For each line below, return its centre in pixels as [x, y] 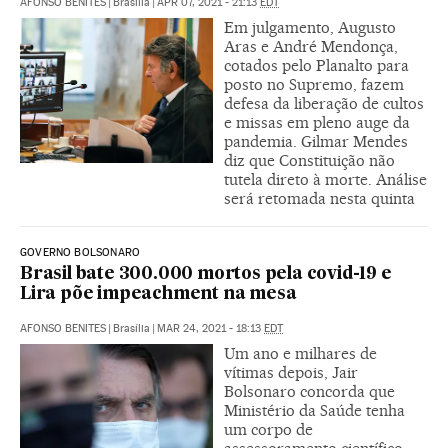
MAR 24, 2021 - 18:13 [210, 328]
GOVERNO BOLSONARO [80, 252]
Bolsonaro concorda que [309, 391]
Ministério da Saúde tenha [314, 410]
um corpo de [268, 429]
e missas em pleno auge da [317, 122]
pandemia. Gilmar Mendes [316, 141]
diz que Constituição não [309, 160]
